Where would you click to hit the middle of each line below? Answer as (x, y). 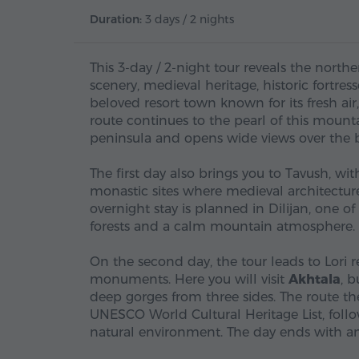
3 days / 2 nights (190, 19)
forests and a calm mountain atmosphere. (222, 226)
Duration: (117, 19)
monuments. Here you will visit (189, 279)
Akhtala (315, 279)
